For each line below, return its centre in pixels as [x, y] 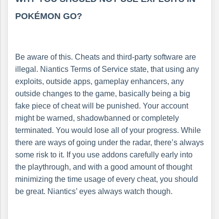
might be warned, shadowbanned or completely [97, 118]
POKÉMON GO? [49, 16]
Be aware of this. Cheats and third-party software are [106, 57]
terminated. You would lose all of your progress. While [108, 131]
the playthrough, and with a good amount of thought [104, 167]
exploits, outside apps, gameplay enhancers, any [99, 82]
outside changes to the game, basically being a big [103, 94]
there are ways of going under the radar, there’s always [109, 143]
